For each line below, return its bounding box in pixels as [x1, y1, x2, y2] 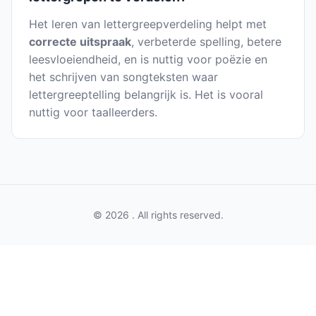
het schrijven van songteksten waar [29, 70, 218, 85]
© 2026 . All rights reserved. [92, 209, 224, 221]
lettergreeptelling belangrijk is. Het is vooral [29, 87, 263, 102]
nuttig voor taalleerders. [29, 105, 157, 120]
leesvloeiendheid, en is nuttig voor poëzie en [29, 52, 267, 67]
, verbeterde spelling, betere [131, 35, 281, 49]
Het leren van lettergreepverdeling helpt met [29, 17, 267, 32]
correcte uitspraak [29, 35, 131, 49]
